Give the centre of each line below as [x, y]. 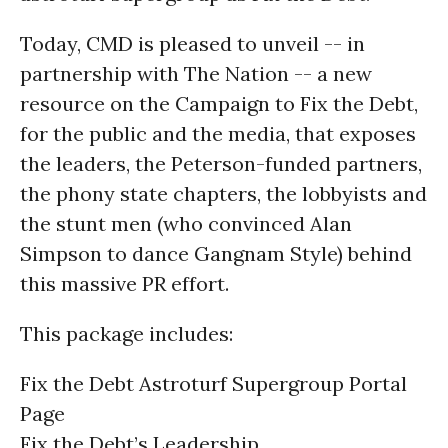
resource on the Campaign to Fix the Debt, [219, 103]
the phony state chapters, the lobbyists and [223, 193]
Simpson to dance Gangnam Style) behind [216, 253]
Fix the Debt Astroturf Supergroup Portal [213, 383]
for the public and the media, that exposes [218, 133]
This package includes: [126, 333]
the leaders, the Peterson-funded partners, [221, 163]
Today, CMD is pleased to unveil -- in [192, 43]
